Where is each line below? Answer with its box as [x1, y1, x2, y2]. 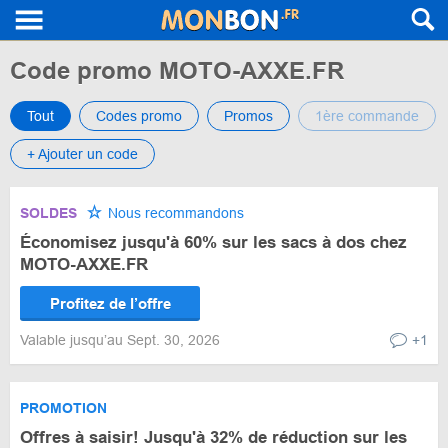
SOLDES [20, 205, 77, 221]
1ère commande [315, 108, 419, 124]
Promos [224, 108, 273, 124]
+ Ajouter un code [27, 146, 138, 162]
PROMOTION [20, 400, 107, 416]
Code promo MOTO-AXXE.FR [10, 57, 344, 84]
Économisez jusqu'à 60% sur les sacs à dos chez [20, 233, 407, 252]
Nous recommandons [104, 205, 244, 221]
